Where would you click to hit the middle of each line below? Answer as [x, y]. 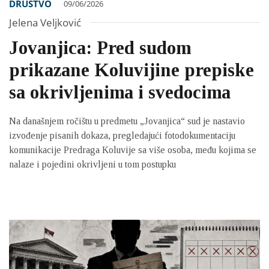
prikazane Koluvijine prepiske [131, 70]
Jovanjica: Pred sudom [100, 47]
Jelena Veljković [45, 22]
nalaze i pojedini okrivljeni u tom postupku [92, 164]
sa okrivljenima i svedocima [120, 92]
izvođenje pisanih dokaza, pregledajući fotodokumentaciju [122, 135]
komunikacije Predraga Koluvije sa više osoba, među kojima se [133, 150]
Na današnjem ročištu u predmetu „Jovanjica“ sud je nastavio [127, 121]
